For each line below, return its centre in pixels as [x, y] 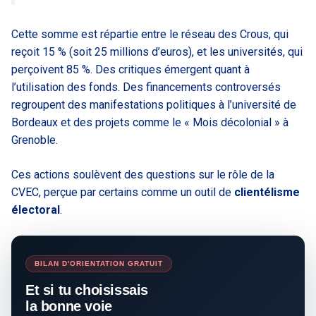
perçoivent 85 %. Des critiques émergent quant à [130, 69]
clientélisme [267, 192]
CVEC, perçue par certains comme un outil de [123, 192]
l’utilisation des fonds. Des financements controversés [146, 87]
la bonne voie [69, 306]
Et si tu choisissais [87, 290]
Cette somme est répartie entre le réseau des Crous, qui [150, 34]
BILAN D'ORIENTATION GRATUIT [99, 263]
